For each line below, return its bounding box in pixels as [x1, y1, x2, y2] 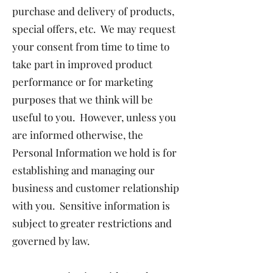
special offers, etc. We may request [12, 22, 175, 35]
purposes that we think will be [12, 93, 153, 106]
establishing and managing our [12, 163, 155, 177]
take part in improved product [12, 57, 152, 71]
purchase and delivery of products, [12, 4, 174, 18]
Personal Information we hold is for [12, 146, 177, 159]
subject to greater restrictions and [12, 216, 172, 230]
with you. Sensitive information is [12, 199, 170, 212]
